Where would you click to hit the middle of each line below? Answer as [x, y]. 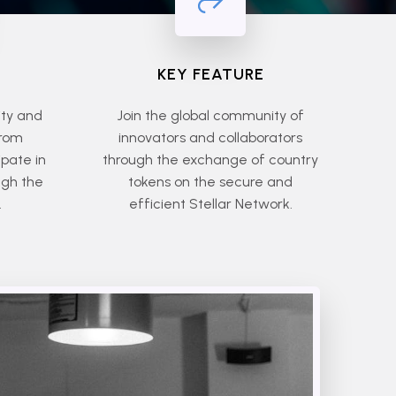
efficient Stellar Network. [210, 204]
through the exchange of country [210, 160]
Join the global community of [210, 115]
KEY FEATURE [210, 74]
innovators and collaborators [210, 137]
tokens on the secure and [210, 182]
